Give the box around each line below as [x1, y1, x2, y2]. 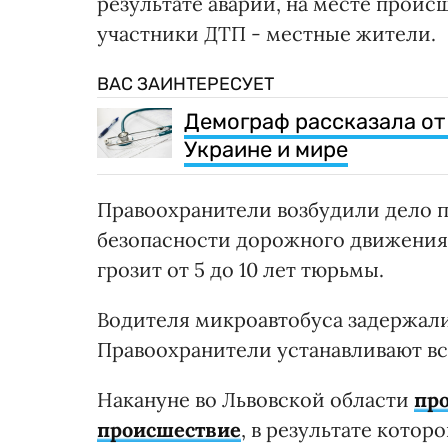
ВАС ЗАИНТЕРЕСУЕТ [97, 72, 274, 95]
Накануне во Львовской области [97, 386, 414, 412]
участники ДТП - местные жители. [97, 20, 436, 46]
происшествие [97, 416, 241, 442]
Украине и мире [184, 135, 348, 163]
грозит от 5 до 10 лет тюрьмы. [97, 256, 384, 282]
